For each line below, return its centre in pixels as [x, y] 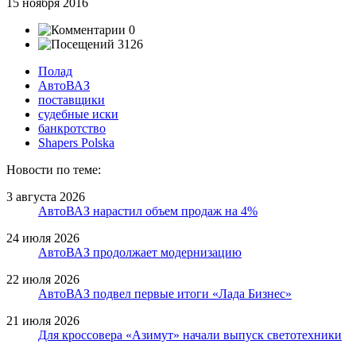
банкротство [72, 128]
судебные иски [78, 114]
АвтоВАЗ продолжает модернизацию [140, 252]
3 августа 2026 [46, 196]
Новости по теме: [54, 169]
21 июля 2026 [43, 320]
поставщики [72, 99]
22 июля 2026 [43, 279]
